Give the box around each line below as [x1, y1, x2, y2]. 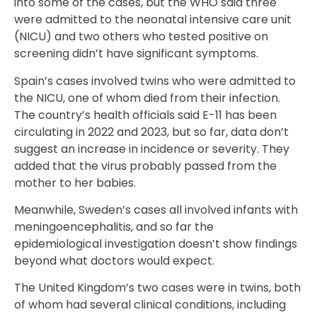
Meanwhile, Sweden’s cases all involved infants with [14, 201, 298, 218]
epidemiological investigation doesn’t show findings [14, 235, 297, 252]
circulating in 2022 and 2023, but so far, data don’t [14, 123, 289, 140]
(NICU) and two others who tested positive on [14, 28, 268, 45]
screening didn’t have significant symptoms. [14, 45, 258, 62]
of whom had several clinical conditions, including [14, 296, 286, 313]
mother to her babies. [14, 174, 136, 191]
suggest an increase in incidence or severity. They [14, 140, 289, 157]
